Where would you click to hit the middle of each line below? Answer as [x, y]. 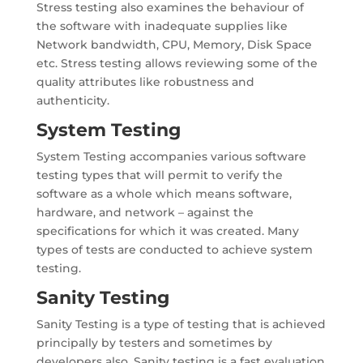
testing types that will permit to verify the [159, 175]
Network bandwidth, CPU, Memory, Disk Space [174, 45]
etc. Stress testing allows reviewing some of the [177, 63]
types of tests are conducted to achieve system [174, 250]
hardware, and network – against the [145, 212]
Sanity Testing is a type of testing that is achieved [181, 324]
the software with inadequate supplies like [162, 26]
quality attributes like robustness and [145, 82]
